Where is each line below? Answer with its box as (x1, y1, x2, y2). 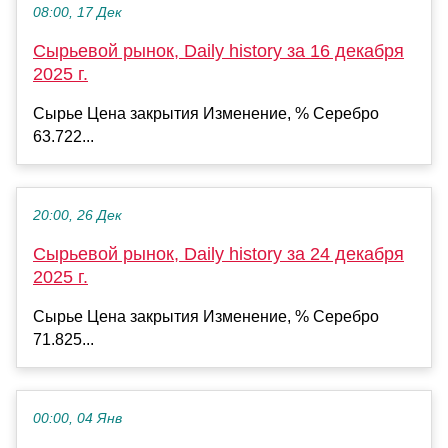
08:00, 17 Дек (33, 5, 122, 21)
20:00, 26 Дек (33, 208, 122, 224)
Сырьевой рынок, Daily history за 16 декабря (33, 41, 404, 62)
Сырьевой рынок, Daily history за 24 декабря (33, 244, 404, 265)
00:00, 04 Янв (33, 411, 122, 427)
